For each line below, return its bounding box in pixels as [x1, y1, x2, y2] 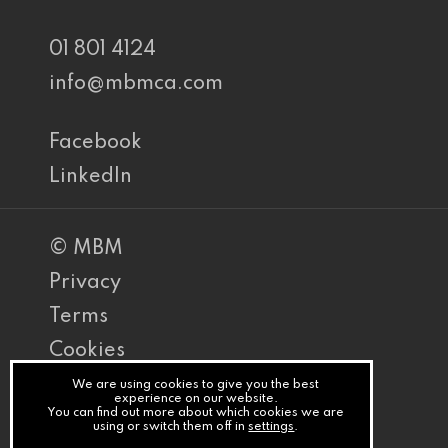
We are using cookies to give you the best [72, 379, 320, 391]
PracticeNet [49, 375, 162, 395]
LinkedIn [49, 167, 133, 188]
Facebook [49, 133, 143, 154]
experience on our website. [113, 393, 278, 405]
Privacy [49, 273, 121, 293]
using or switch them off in [93, 421, 249, 433]
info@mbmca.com [49, 74, 224, 95]
